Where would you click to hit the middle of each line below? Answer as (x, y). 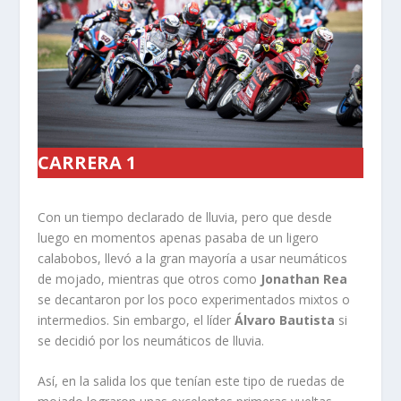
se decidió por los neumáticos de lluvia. (151, 340)
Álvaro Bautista (285, 320)
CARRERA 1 (87, 162)
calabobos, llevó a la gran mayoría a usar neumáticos (193, 258)
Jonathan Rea (304, 278)
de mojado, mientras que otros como (149, 278)
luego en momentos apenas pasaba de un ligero (179, 237)
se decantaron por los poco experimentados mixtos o (194, 299)
